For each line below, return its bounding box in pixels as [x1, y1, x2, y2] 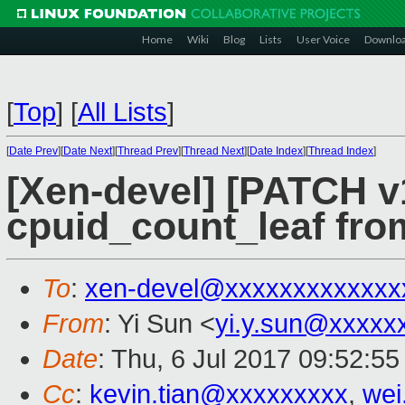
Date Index [250, 145, 303, 157]
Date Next [63, 145, 112, 157]
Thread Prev [118, 145, 178, 157]
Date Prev [9, 145, 58, 157]
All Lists [78, 98, 167, 127]
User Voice [297, 33, 350, 46]
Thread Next [184, 145, 244, 157]
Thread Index [308, 145, 373, 157]
